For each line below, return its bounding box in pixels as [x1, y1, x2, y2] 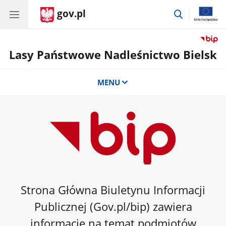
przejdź [184, 7, 209, 18]
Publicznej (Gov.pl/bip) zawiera [34, 199, 192, 214]
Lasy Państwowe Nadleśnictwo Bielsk [9, 47, 217, 63]
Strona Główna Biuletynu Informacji [21, 182, 205, 198]
